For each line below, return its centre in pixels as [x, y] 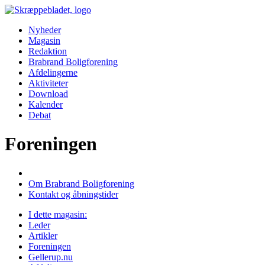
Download [48, 94]
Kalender [46, 104]
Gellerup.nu [51, 257]
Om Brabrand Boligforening [81, 183]
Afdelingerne [53, 72]
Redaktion [48, 51]
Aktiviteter [48, 83]
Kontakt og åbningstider [73, 194]
